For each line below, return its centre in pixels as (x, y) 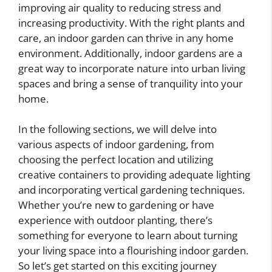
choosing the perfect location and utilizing (116, 160)
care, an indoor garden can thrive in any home (126, 38)
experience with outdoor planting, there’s (115, 220)
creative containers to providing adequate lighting (134, 175)
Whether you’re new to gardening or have (116, 205)
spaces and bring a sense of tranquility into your (131, 83)
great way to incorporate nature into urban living (132, 68)
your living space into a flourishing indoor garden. (133, 251)
